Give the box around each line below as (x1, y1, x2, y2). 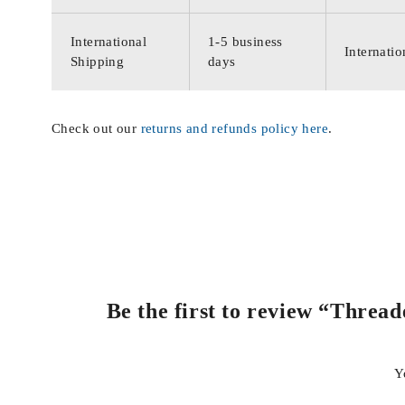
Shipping (71, 53, 125, 69)
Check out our (52, 120, 141, 136)
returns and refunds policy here (140, 120, 329, 136)
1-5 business (208, 33, 283, 49)
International (71, 33, 147, 49)
